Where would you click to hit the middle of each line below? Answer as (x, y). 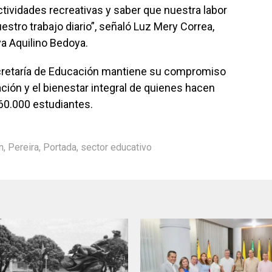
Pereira (23, 148)
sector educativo (116, 148)
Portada (60, 148)
